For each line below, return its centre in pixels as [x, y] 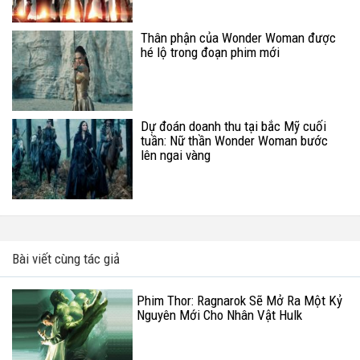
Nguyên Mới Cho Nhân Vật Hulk [219, 315]
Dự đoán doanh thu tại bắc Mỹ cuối [233, 127]
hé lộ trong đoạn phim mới [210, 53]
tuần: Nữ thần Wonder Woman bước [234, 141]
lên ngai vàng [176, 155]
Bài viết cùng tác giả [66, 259]
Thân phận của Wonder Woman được [238, 38]
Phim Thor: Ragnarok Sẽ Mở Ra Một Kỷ [239, 301]
